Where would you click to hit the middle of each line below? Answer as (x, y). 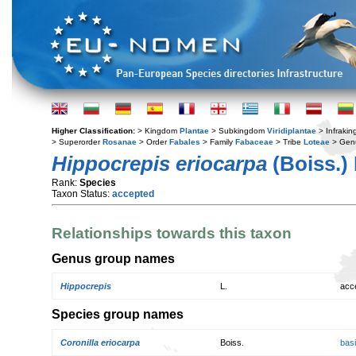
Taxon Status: (82, 194)
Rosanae (120, 142)
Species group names (118, 314)
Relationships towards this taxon (172, 234)
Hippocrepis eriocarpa (159, 164)
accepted (133, 194)
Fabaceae (254, 142)
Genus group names (113, 258)
